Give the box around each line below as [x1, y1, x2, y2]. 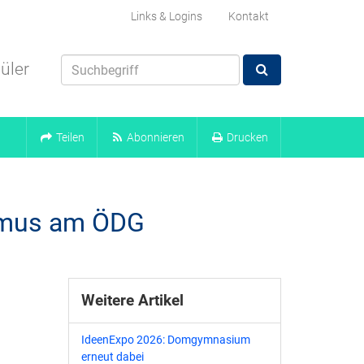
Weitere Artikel [80, 291, 184, 310]
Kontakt [228, 10, 269, 23]
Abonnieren [127, 131, 184, 144]
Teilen [56, 131, 84, 144]
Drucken [227, 131, 268, 144]
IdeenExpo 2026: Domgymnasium [80, 333, 250, 346]
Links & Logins [131, 10, 202, 23]
